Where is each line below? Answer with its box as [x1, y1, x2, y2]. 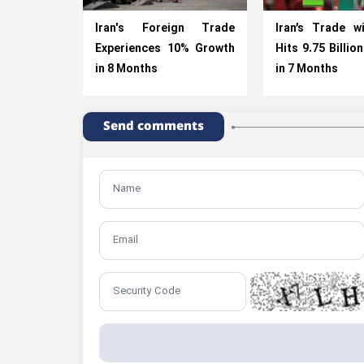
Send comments [103, 117, 204, 136]
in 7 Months [275, 61, 338, 79]
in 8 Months [95, 61, 158, 79]
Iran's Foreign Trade [95, 20, 235, 38]
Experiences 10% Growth [95, 41, 235, 58]
